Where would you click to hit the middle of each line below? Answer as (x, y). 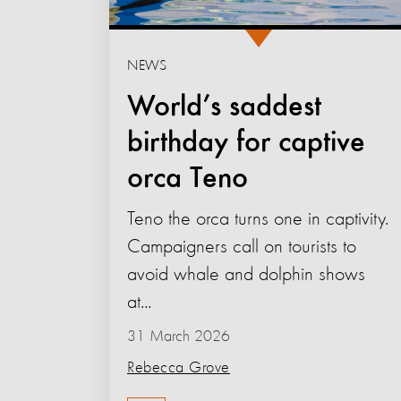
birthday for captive (246, 143)
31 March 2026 (179, 336)
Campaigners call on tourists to (242, 247)
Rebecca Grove (179, 367)
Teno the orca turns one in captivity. (258, 219)
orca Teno (188, 179)
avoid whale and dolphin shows (246, 274)
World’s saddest (224, 107)
